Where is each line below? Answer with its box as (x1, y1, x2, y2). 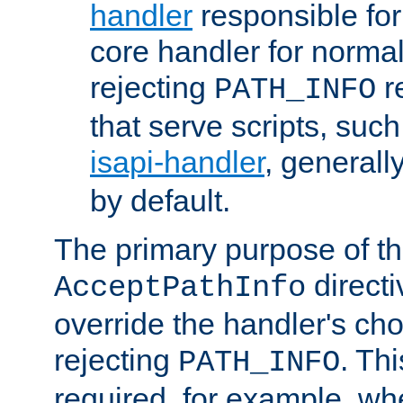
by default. (90, 184, 230, 219)
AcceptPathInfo (54, 271, 306, 306)
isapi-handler (90, 145, 264, 180)
